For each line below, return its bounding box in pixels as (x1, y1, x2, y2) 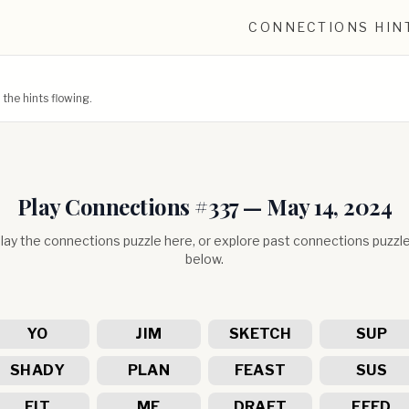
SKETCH (228, 325, 292, 342)
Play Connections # (16, 192, 208, 221)
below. (185, 251, 224, 267)
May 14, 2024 (267, 192, 393, 221)
